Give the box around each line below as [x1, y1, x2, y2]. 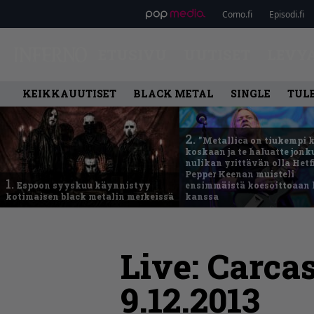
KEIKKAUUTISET [22, 87, 116, 100]
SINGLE [231, 87, 271, 100]
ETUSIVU [97, 46, 167, 64]
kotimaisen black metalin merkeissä [6, 191, 174, 202]
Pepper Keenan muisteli [185, 168, 294, 179]
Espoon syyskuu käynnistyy [17, 179, 151, 191]
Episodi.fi [268, 8, 304, 20]
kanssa [185, 191, 219, 202]
